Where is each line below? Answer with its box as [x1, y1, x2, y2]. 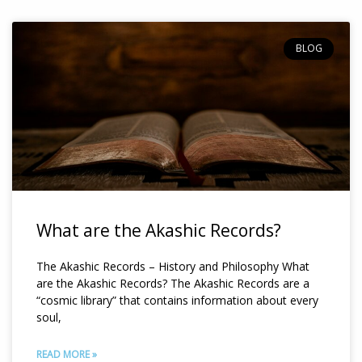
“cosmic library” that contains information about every [36, 293, 318, 309]
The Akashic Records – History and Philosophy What [36, 259, 309, 275]
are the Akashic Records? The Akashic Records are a [36, 276, 309, 292]
